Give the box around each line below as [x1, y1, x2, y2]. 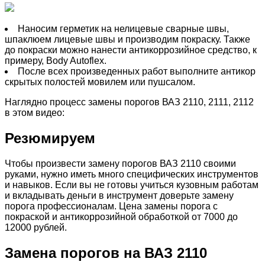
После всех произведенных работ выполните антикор [18, 66, 256, 76]
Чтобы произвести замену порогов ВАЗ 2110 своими [5, 158, 236, 169]
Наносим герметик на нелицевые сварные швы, [18, 23, 229, 34]
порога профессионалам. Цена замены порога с [5, 201, 218, 211]
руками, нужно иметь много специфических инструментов [5, 169, 258, 179]
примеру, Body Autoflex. [5, 55, 106, 66]
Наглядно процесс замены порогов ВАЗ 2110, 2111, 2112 [5, 96, 254, 107]
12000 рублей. [5, 222, 67, 232]
